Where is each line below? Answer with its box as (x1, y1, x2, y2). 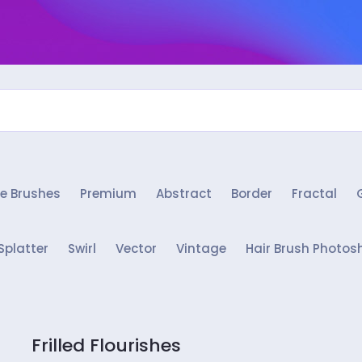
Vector (115, 240, 157, 257)
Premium (80, 185, 137, 202)
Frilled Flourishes (32, 333, 181, 358)
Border (231, 185, 272, 202)
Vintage (175, 240, 226, 257)
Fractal (292, 185, 337, 202)
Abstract (156, 185, 212, 202)
